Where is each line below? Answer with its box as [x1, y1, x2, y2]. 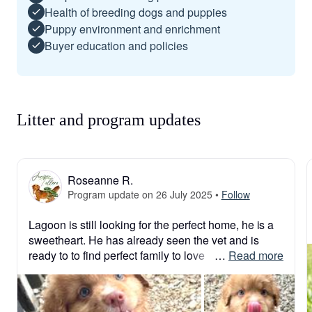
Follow [221, 187, 250, 201]
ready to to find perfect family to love [29, 247, 205, 263]
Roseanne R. [68, 171, 133, 188]
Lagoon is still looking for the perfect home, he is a [29, 217, 274, 233]
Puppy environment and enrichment [45, 20, 220, 37]
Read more [228, 247, 283, 263]
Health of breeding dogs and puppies [45, 3, 227, 20]
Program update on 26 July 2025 [68, 187, 212, 201]
